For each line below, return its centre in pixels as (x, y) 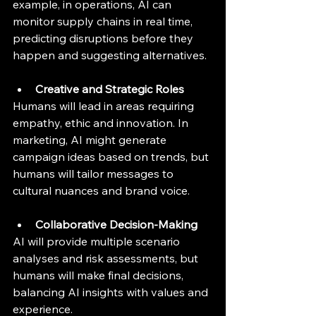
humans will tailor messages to (95, 174)
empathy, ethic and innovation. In (102, 123)
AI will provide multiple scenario (98, 241)
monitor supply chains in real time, (104, 21)
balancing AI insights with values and (112, 292)
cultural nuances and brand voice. (101, 190)
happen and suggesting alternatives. (110, 55)
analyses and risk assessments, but (107, 258)
